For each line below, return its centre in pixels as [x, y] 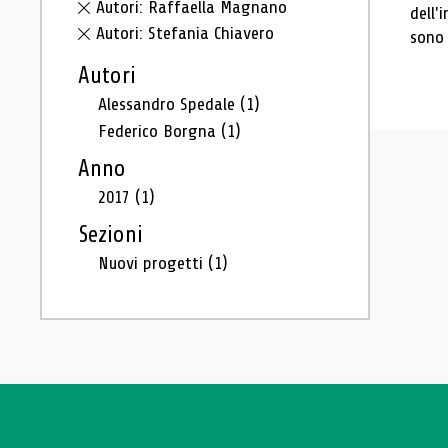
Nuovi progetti [153, 263]
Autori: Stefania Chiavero [185, 33]
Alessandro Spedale [169, 104]
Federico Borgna [159, 131]
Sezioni [110, 235]
